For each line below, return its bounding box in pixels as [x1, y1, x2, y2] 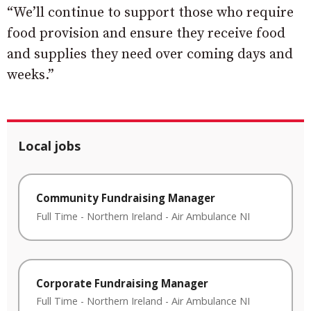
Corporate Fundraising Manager [36, 276, 208, 290]
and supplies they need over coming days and [7, 45, 293, 63]
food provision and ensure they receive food [7, 24, 285, 42]
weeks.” [7, 66, 54, 84]
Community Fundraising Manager [36, 190, 215, 205]
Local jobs [18, 137, 81, 154]
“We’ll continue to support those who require [7, 3, 294, 22]
